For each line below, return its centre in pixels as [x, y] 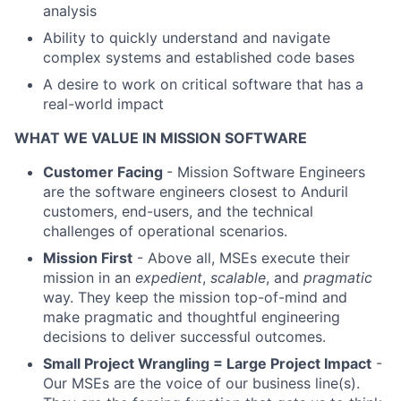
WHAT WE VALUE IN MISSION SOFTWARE [161, 138]
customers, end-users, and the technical [178, 211]
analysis [70, 11]
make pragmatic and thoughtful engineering [192, 317]
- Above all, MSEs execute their [241, 258]
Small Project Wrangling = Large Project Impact [207, 363]
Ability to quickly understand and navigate [187, 38]
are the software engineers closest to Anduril [196, 192]
